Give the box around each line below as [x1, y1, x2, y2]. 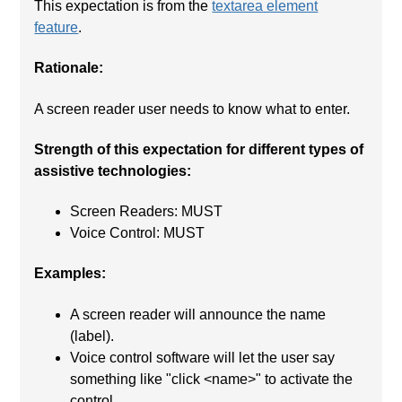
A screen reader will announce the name [70, 306, 327, 322]
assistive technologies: [34, 162, 192, 179]
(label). [70, 328, 115, 344]
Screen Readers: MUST [70, 204, 223, 220]
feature [34, 20, 79, 36]
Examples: [34, 266, 107, 282]
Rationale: [34, 60, 104, 76]
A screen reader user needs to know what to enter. [34, 100, 351, 117]
